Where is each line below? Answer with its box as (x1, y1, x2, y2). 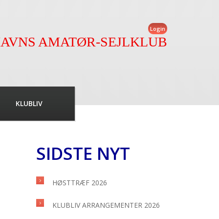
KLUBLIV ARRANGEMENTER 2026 (52, 200, 160, 210)
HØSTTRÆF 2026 (52, 178, 107, 187)
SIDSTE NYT (36, 142, 130, 165)
